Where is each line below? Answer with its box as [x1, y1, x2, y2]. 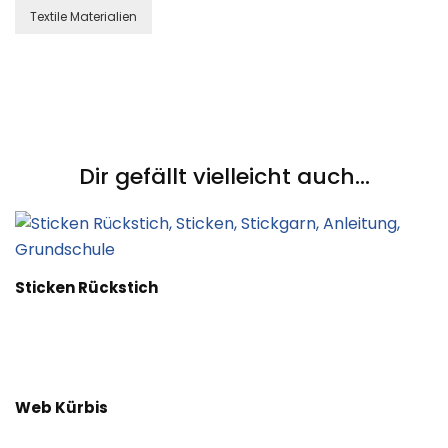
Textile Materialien [30, 8, 137, 26]
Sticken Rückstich [15, 277, 158, 299]
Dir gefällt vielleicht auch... [78, 161, 370, 193]
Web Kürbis [15, 397, 108, 419]
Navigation [14, 121, 154, 155]
